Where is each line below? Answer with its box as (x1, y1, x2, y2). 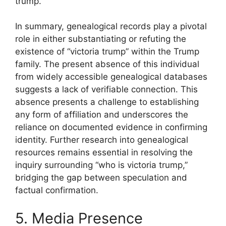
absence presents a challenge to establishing (15, 97, 199, 107)
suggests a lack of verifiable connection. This (15, 84, 198, 95)
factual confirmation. (15, 185, 98, 196)
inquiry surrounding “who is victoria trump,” (15, 160, 188, 171)
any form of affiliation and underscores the (15, 109, 188, 120)
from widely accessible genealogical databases (15, 72, 207, 82)
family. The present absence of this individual (15, 59, 199, 70)
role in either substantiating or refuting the (15, 34, 186, 44)
